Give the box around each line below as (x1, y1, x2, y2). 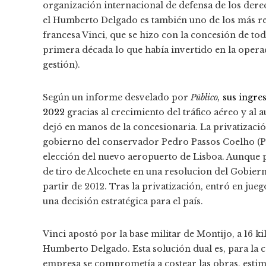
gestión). (43, 59, 80, 70)
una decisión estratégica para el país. (43, 195, 203, 207)
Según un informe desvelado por (43, 91, 191, 103)
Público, (191, 91, 220, 103)
